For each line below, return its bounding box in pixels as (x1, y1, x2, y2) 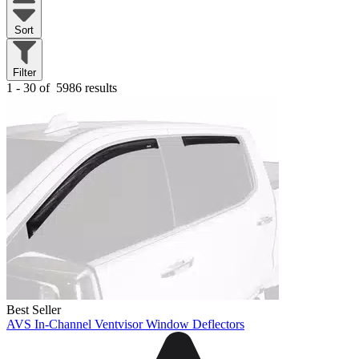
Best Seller (6, 302, 61, 317)
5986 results (53, 80, 117, 95)
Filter (13, 66, 36, 79)
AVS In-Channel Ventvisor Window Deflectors (6, 317, 244, 331)
